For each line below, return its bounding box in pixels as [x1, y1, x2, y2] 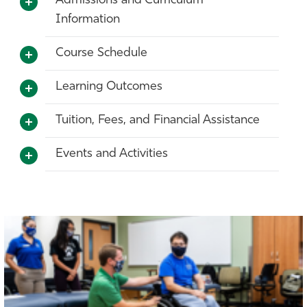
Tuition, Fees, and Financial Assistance [56, 113, 260, 127]
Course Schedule [56, 46, 147, 60]
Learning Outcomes [56, 79, 162, 93]
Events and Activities [56, 147, 168, 160]
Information [56, 12, 120, 26]
